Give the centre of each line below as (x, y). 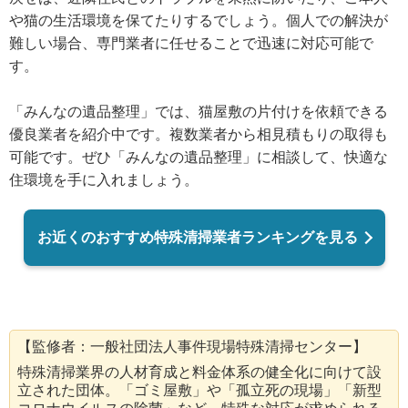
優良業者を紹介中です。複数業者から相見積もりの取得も (199, 134)
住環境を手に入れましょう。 (104, 179)
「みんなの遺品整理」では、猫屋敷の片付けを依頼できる (199, 111)
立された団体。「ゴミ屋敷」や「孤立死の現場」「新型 (199, 390)
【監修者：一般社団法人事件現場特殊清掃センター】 (192, 346)
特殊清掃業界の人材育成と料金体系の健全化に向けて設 (199, 372)
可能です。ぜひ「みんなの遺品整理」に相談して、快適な (199, 157)
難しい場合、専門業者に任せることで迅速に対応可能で (191, 43)
